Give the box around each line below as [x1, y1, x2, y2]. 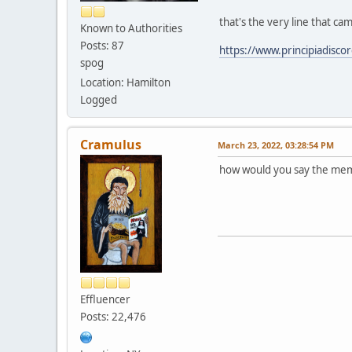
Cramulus [80, 135, 141, 153]
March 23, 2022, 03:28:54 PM [218, 138, 334, 151]
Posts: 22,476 [80, 309, 146, 324]
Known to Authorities [80, 20, 182, 35]
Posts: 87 [80, 38, 124, 53]
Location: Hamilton [80, 75, 170, 90]
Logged [80, 92, 117, 107]
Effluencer [80, 291, 130, 306]
